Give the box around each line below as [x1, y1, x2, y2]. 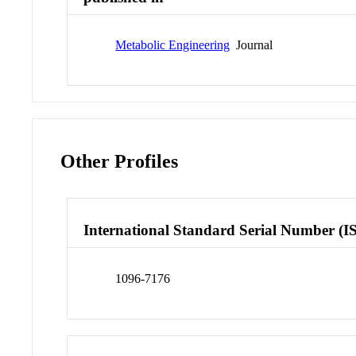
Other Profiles [60, 151, 179, 172]
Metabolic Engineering [115, 38, 230, 52]
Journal [230, 38, 273, 52]
